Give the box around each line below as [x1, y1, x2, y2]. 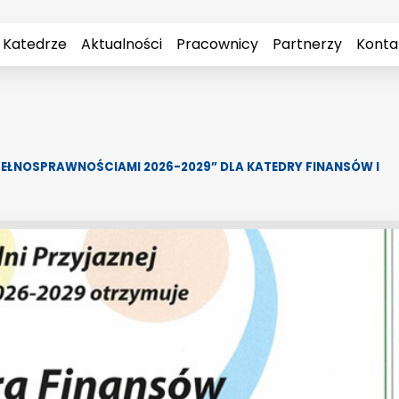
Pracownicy [175, 33, 258, 54]
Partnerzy [272, 33, 342, 54]
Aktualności [80, 33, 162, 54]
